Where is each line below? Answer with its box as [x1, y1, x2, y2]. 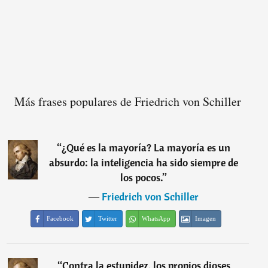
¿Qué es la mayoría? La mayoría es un [62, 141, 231, 155]
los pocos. [120, 170, 163, 185]
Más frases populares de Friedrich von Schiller [14, 93, 241, 110]
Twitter [98, 215, 118, 223]
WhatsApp [142, 215, 171, 223]
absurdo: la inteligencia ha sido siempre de [49, 156, 239, 170]
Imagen [195, 215, 217, 223]
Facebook [47, 215, 74, 223]
